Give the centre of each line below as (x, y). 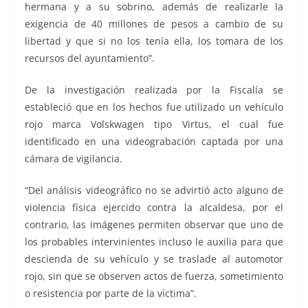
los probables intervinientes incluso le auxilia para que (154, 242)
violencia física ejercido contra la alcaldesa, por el (154, 208)
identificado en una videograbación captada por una (154, 142)
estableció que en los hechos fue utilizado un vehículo (154, 107)
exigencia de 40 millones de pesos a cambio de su (154, 24)
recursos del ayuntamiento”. (90, 58)
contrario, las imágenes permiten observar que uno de (154, 225)
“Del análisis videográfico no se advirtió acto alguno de (154, 190)
